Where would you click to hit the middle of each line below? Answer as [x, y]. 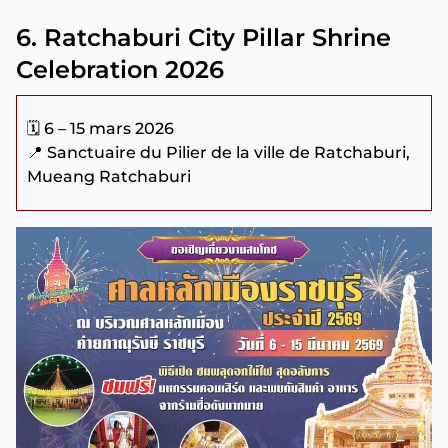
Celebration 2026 [120, 69]
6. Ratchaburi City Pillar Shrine [203, 37]
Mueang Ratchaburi [109, 177]
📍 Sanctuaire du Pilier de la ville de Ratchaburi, [218, 153]
